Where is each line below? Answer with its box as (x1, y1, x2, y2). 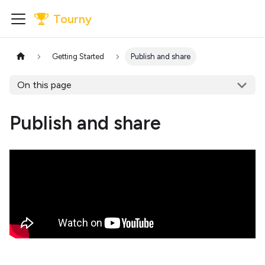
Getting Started (52, 52, 105, 62)
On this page (17, 79, 72, 91)
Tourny (53, 12, 92, 26)
